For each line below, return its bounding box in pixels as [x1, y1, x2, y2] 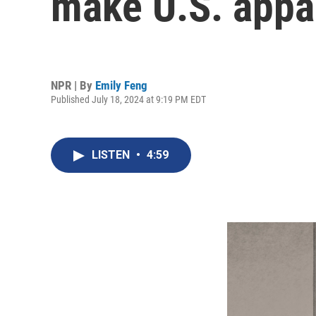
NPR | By [51, 78, 95, 92]
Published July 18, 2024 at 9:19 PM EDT [51, 93, 206, 105]
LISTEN [92, 148, 133, 162]
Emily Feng [95, 78, 147, 92]
